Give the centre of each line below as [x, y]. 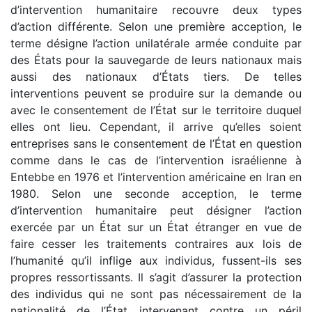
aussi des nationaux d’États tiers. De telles [156, 76]
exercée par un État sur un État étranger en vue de [156, 227]
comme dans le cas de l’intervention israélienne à [156, 160]
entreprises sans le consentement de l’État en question [156, 143]
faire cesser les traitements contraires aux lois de [156, 243]
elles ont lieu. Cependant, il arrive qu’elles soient [156, 126]
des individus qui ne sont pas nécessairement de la [156, 294]
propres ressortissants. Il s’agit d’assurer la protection [156, 277]
